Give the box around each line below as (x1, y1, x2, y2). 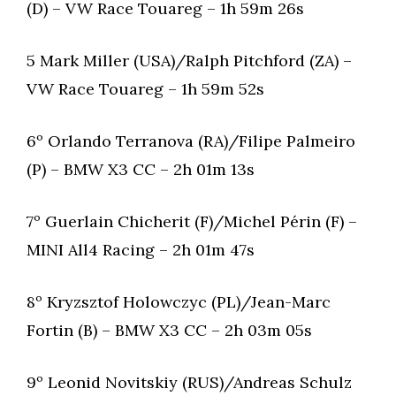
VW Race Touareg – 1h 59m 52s (27, 79, 264, 99)
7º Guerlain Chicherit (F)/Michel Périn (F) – (27, 211, 357, 232)
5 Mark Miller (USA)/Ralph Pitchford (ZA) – (27, 50, 352, 71)
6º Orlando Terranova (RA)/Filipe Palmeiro (27, 131, 355, 151)
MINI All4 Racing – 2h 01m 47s (27, 240, 255, 260)
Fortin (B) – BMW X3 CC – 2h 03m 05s (27, 320, 312, 340)
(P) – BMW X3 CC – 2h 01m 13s (27, 159, 255, 179)
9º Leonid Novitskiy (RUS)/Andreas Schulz (27, 372, 352, 392)
